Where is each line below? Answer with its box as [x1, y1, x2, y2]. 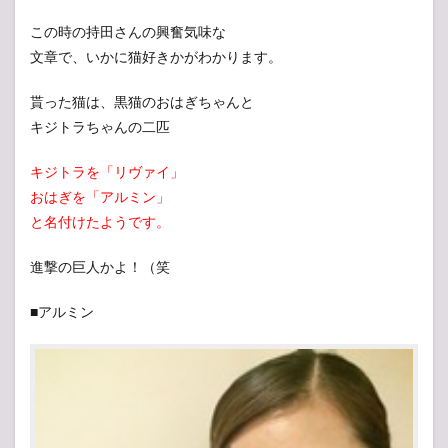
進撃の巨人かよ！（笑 [30, 258, 170, 276]
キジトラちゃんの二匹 [30, 118, 170, 136]
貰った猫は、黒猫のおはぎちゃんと [30, 93, 254, 111]
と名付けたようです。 [30, 213, 170, 231]
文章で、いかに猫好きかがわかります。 [30, 48, 282, 66]
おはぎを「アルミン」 [30, 188, 170, 206]
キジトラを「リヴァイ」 [30, 163, 184, 181]
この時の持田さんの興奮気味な [30, 23, 226, 41]
